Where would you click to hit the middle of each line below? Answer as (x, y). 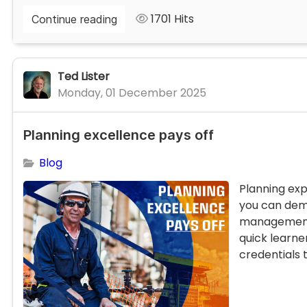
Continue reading (74, 20)
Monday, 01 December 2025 (132, 93)
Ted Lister (84, 77)
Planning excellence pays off (119, 135)
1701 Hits (171, 19)
